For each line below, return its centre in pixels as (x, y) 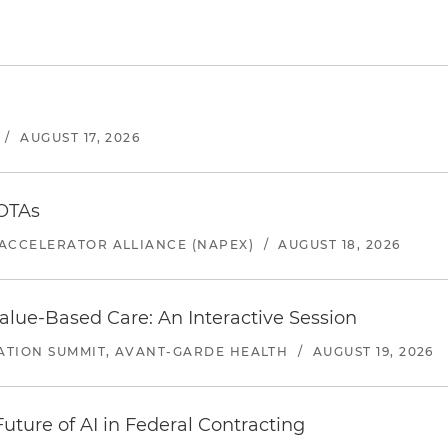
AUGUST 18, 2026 (339, 244)
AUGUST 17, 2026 (80, 137)
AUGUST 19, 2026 (373, 351)
